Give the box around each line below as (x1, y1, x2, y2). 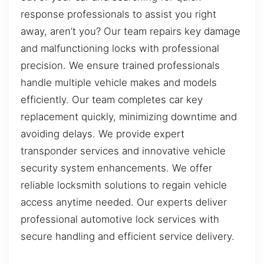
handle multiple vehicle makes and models (21, 76, 217, 88)
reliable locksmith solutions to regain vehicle (21, 179, 227, 191)
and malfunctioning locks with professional (21, 42, 219, 54)
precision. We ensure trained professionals (21, 59, 220, 71)
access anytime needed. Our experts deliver (21, 196, 227, 208)
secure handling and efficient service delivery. (21, 230, 235, 242)
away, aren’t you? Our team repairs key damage (21, 25, 240, 37)
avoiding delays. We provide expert (21, 127, 184, 140)
